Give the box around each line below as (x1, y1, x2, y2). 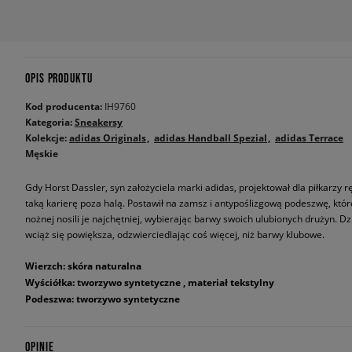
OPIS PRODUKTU (25, 71, 93, 85)
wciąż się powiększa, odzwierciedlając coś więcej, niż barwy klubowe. (25, 228, 324, 240)
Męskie (25, 147, 58, 160)
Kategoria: (25, 115, 75, 129)
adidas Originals (69, 131, 146, 145)
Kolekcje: (25, 131, 69, 145)
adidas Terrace (275, 131, 343, 145)
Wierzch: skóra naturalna (25, 259, 141, 273)
